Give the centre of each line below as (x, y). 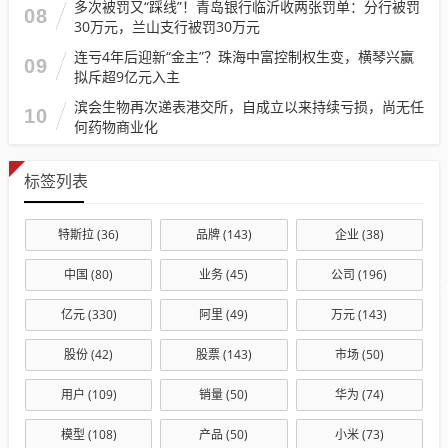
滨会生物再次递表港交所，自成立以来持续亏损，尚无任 (249, 106)
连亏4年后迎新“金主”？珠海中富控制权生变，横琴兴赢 (244, 56)
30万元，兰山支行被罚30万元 (167, 26)
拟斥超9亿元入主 (127, 76)
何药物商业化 (116, 126)
